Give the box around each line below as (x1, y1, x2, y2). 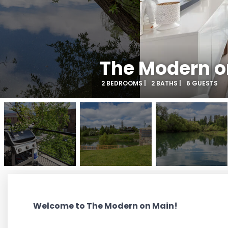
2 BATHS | (151, 79, 181, 88)
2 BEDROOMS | (101, 79, 146, 88)
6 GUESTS (186, 79, 218, 88)
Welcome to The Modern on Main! (33, 200, 178, 212)
